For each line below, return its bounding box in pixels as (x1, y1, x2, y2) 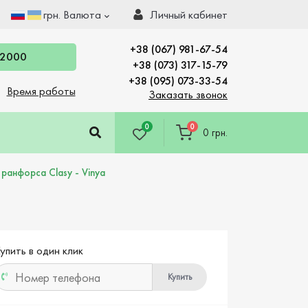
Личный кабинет (150, 7, 228, 22)
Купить (168, 271, 192, 283)
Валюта (63, 7, 101, 22)
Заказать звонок (148, 87, 228, 102)
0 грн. (203, 126, 228, 140)
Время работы (6, 83, 76, 98)
